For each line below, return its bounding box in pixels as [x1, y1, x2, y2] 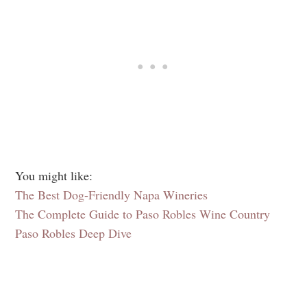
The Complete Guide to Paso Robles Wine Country [15, 206, 270, 223]
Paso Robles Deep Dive [15, 225, 132, 242]
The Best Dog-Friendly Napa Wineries [15, 186, 208, 204]
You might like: [15, 167, 93, 184]
